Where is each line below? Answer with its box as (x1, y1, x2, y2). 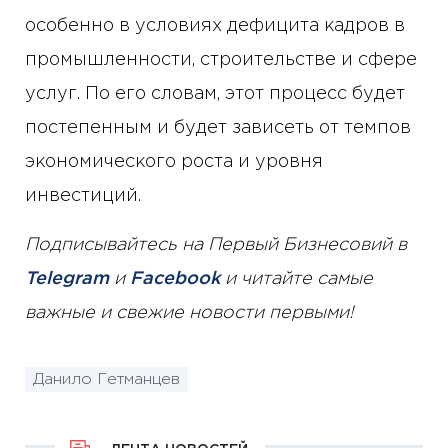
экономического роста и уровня (25, 153, 323, 170)
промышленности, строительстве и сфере (25, 51, 417, 68)
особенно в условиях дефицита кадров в (25, 17, 405, 34)
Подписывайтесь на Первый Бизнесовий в (25, 236, 407, 253)
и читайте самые (220, 270, 373, 287)
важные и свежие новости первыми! (25, 304, 354, 321)
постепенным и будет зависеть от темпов (25, 119, 411, 136)
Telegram (25, 270, 109, 287)
